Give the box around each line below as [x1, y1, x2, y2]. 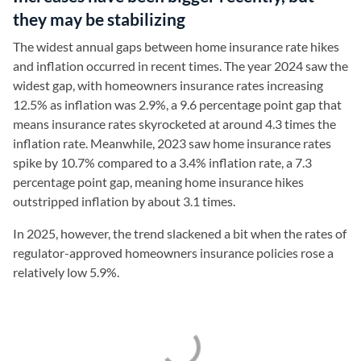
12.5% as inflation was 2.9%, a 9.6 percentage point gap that [13, 97, 342, 112]
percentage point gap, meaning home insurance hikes [13, 174, 304, 189]
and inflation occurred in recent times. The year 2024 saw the [13, 58, 348, 73]
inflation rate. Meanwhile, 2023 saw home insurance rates [13, 135, 331, 151]
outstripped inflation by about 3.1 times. [13, 193, 238, 209]
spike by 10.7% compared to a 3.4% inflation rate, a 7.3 [13, 155, 312, 170]
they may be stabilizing [13, 9, 185, 29]
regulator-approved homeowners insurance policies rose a [13, 245, 334, 260]
